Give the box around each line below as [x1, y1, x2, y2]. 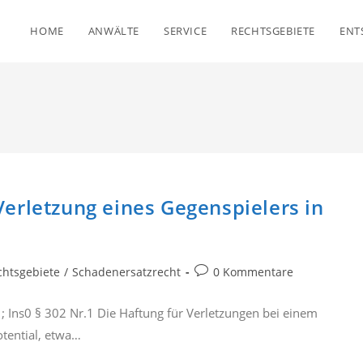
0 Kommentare [213, 264, 293, 280]
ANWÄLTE [88, 23, 139, 38]
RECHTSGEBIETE [231, 23, 315, 38]
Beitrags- [194, 263, 242, 279]
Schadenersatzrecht [72, 264, 181, 280]
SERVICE [163, 23, 207, 38]
